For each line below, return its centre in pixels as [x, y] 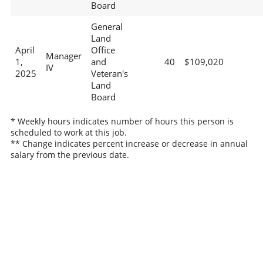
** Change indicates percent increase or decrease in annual [129, 143]
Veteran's [109, 74]
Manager [63, 56]
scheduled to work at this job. [68, 132]
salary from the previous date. [70, 154]
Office [103, 50]
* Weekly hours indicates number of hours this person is [122, 121]
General [107, 27]
